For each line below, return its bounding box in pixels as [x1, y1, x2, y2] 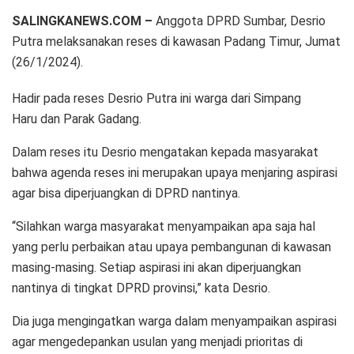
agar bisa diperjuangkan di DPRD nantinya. [12, 185, 240, 201]
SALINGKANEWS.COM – [12, 13, 153, 28]
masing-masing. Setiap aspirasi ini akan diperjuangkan [12, 259, 301, 275]
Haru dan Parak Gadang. [12, 111, 141, 126]
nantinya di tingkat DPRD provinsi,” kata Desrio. [12, 280, 270, 296]
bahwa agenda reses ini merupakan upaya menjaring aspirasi [12, 164, 337, 180]
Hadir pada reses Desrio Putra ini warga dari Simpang [12, 90, 301, 106]
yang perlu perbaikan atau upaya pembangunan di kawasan [12, 239, 331, 254]
